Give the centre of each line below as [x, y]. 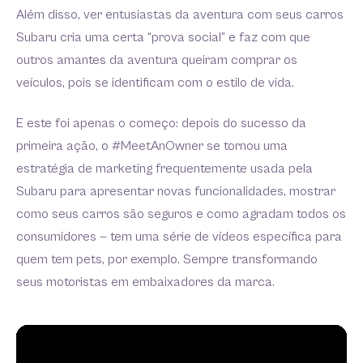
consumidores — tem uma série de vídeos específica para [179, 237]
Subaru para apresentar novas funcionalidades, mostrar [176, 192]
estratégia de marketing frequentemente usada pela [164, 169]
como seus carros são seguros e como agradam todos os [181, 215]
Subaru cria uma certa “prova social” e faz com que [163, 38]
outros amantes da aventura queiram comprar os [157, 61]
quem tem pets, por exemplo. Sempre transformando [167, 260]
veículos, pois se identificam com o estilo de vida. [155, 83]
